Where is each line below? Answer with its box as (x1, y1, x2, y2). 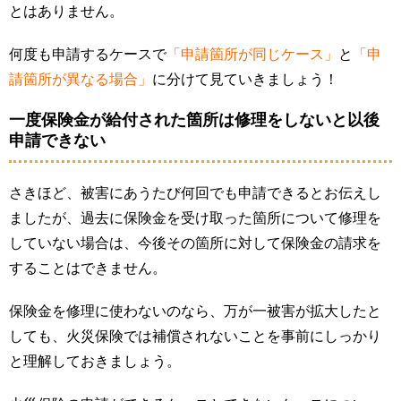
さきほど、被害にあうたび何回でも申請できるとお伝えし (9, 185, 381, 201)
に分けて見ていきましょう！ (152, 72, 338, 88)
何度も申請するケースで (9, 47, 166, 63)
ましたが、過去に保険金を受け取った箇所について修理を (9, 210, 381, 226)
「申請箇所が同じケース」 (166, 47, 338, 63)
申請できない (9, 132, 106, 150)
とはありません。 (9, 4, 124, 20)
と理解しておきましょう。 (9, 354, 181, 370)
